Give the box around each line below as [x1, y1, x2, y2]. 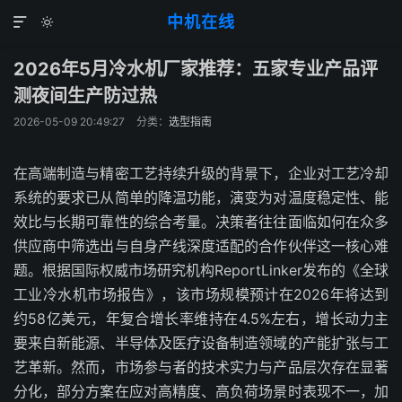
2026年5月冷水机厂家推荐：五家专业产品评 [13, 58, 378, 80]
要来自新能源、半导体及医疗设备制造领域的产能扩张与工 [13, 334, 389, 352]
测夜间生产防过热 [13, 85, 157, 107]
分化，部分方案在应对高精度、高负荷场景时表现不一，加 [13, 382, 389, 400]
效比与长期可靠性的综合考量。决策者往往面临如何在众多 [13, 213, 389, 231]
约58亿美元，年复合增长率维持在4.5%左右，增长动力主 [13, 310, 389, 328]
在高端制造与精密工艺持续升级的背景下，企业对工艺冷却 [13, 164, 389, 182]
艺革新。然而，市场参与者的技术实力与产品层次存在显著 [13, 358, 389, 376]
